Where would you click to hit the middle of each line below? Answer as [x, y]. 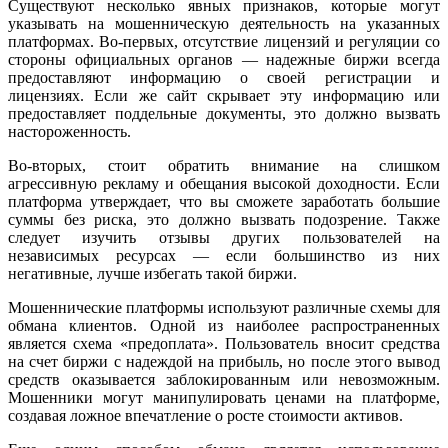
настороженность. [69, 132]
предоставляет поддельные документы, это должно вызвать [224, 114]
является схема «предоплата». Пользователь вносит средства [224, 344]
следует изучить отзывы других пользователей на [224, 238]
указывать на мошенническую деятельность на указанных [224, 24]
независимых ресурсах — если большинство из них [224, 256]
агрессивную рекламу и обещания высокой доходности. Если [224, 184]
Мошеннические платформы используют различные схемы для [224, 308]
